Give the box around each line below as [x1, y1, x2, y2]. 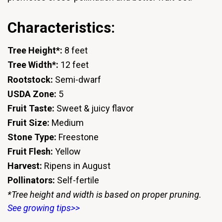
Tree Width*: [7, 59, 58, 70]
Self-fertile [55, 175, 99, 186]
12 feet [58, 59, 89, 70]
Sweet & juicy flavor [56, 103, 134, 113]
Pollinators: [7, 175, 55, 186]
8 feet [62, 45, 88, 56]
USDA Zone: [7, 88, 58, 99]
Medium [52, 117, 84, 128]
